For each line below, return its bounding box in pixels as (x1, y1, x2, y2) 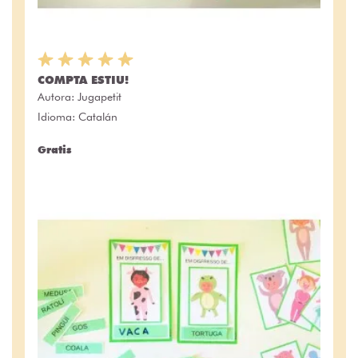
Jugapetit (78, 89, 121, 103)
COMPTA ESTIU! (38, 73, 129, 86)
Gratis (38, 142, 71, 156)
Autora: (38, 89, 78, 103)
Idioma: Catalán (38, 109, 117, 123)
